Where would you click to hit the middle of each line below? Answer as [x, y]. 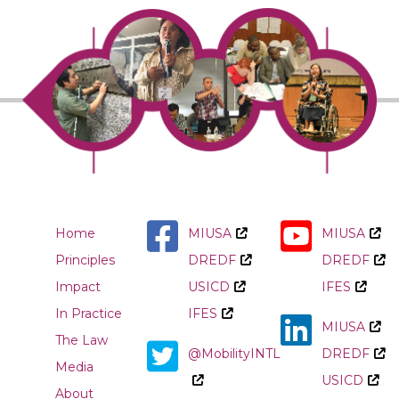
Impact [78, 286]
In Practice [89, 313]
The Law [81, 340]
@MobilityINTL [235, 353]
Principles [85, 260]
